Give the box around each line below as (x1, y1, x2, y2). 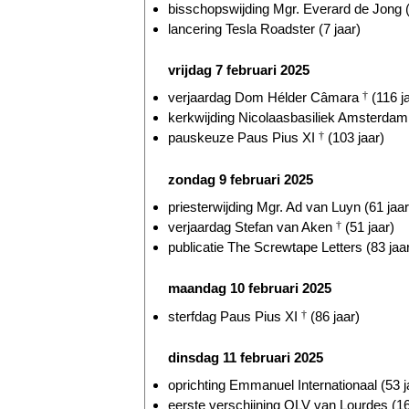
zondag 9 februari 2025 (168, 171, 313, 187)
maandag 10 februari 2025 (168, 280, 331, 297)
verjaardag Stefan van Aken (168, 218, 336, 235)
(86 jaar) (307, 308, 360, 324)
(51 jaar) (341, 218, 394, 235)
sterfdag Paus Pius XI (168, 308, 301, 324)
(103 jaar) (324, 130, 384, 146)
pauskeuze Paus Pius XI (168, 130, 319, 146)
